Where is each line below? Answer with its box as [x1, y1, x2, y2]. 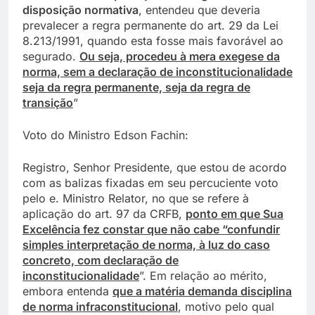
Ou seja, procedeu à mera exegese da [79, 49, 280, 63]
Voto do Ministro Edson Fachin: [22, 127, 188, 142]
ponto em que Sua [186, 206, 283, 221]
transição [22, 95, 73, 110]
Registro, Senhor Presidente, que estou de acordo [22, 160, 287, 174]
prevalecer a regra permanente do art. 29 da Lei [22, 18, 278, 32]
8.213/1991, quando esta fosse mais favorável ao [22, 33, 283, 48]
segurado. [22, 49, 79, 63]
